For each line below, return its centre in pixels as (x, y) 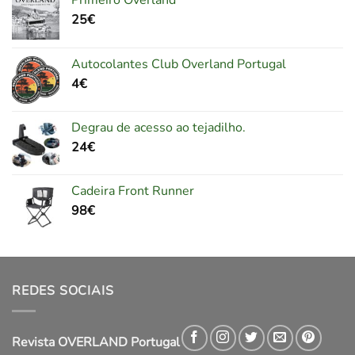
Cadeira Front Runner (133, 191)
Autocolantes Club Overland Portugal (179, 65)
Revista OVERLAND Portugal (96, 342)
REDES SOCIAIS (63, 291)
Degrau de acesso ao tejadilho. (158, 128)
